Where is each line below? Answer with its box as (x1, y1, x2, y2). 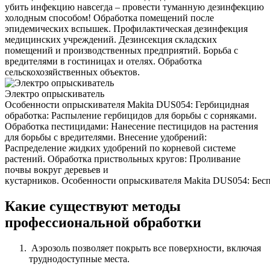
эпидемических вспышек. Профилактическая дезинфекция (5, 24, 248, 34)
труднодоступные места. (29, 254, 130, 265)
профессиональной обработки (5, 215, 201, 231)
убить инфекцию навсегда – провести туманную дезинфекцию (5, 2, 264, 13)
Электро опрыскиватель (5, 89, 104, 99)
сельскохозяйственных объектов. (5, 67, 140, 78)
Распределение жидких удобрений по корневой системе (5, 143, 236, 154)
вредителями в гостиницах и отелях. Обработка (5, 56, 202, 67)
